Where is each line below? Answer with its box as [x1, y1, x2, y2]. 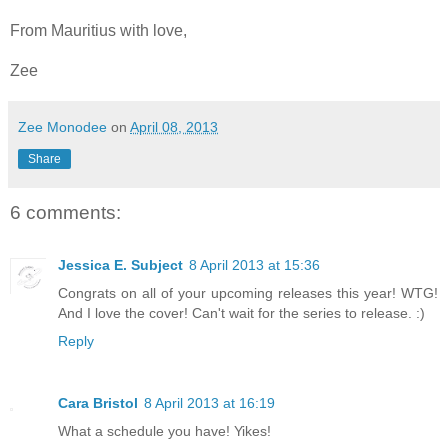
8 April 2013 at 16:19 [144, 394, 275, 411]
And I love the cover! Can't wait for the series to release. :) [58, 304, 425, 321]
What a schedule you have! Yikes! [58, 422, 271, 439]
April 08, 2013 [130, 119, 218, 136]
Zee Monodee [18, 119, 107, 136]
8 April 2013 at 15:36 [189, 256, 320, 273]
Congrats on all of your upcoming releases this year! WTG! [58, 284, 438, 301]
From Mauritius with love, [10, 22, 187, 40]
